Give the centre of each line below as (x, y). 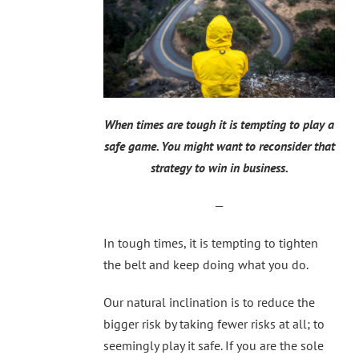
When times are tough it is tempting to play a (219, 125)
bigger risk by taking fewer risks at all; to (214, 324)
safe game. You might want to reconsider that (219, 146)
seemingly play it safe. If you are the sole (214, 346)
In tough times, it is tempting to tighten (211, 243)
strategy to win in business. (219, 168)
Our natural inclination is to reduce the (209, 303)
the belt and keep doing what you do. (206, 265)
